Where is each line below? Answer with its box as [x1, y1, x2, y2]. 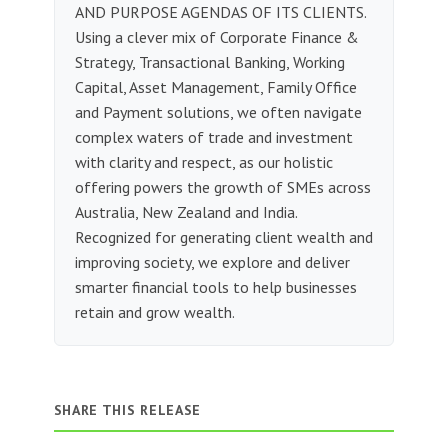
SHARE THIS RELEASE [53, 400, 202, 419]
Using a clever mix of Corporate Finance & [74, 26, 359, 47]
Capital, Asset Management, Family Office [74, 76, 357, 97]
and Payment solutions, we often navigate [74, 101, 362, 122]
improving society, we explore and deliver [74, 251, 350, 272]
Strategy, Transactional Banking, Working [74, 51, 345, 72]
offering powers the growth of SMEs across [74, 176, 371, 197]
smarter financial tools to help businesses [74, 276, 357, 297]
